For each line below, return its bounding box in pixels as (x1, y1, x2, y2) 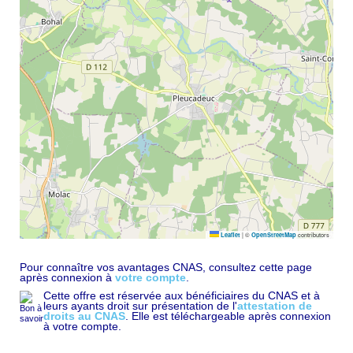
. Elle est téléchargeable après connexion (125, 310, 331, 323)
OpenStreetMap (251, 231, 296, 240)
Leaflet (219, 231, 240, 240)
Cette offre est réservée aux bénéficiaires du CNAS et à (43, 289, 320, 303)
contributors (296, 230, 329, 240)
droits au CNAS (43, 310, 125, 323)
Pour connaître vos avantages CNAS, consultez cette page (20, 261, 312, 274)
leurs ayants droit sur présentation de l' (43, 299, 237, 313)
